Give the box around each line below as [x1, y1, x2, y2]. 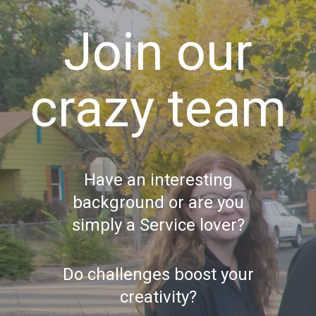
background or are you [72, 192, 244, 212]
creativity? [119, 287, 197, 308]
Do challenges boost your [62, 265, 254, 285]
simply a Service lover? [71, 214, 245, 235]
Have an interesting [83, 169, 233, 190]
